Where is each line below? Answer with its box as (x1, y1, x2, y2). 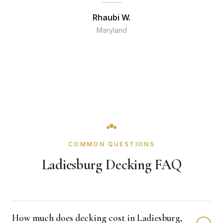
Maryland (96, 26, 127, 34)
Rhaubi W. (93, 12, 130, 22)
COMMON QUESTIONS (68, 140, 155, 148)
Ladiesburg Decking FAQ (41, 156, 182, 173)
